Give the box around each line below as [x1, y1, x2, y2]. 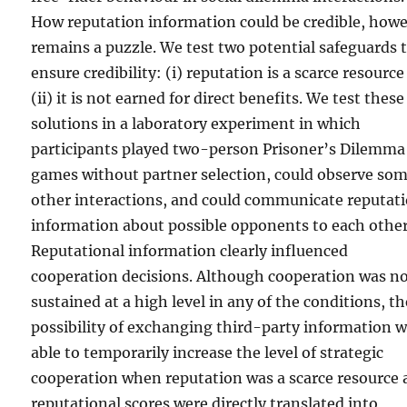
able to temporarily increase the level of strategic [31, 342, 384, 362]
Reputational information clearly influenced [31, 241, 349, 260]
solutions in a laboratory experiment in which [31, 114, 362, 133]
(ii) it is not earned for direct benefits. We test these [31, 88, 405, 107]
